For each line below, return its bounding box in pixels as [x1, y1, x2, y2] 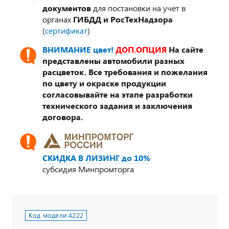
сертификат [45, 25, 87, 36]
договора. [42, 111, 83, 122]
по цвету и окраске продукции [42, 77, 166, 88]
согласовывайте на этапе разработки [42, 88, 193, 100]
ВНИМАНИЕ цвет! [42, 43, 113, 55]
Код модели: [29, 210, 69, 220]
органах [42, 13, 73, 25]
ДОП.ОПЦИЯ [116, 43, 167, 55]
